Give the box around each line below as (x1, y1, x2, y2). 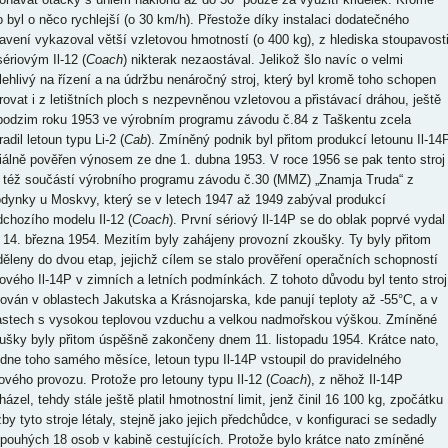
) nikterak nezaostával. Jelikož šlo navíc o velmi (122, 52, 403, 68)
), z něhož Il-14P (306, 372, 403, 388)
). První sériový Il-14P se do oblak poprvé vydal (168, 212, 445, 228)
